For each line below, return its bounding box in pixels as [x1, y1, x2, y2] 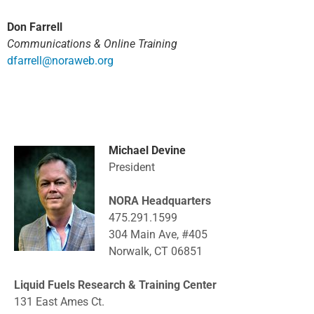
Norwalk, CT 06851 [109, 245, 203, 259]
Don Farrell [7, 20, 62, 34]
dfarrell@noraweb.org [7, 54, 114, 68]
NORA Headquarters [109, 194, 211, 208]
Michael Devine [109, 144, 186, 158]
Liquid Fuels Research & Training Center [14, 278, 217, 292]
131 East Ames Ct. [14, 295, 104, 309]
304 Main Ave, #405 [109, 228, 207, 242]
